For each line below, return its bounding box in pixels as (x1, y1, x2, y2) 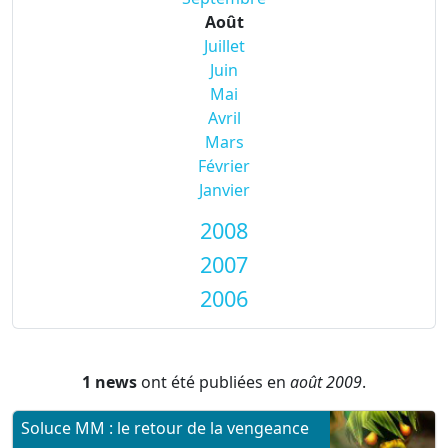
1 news (82, 371, 137, 393)
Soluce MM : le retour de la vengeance (21, 417, 309, 439)
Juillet (203, 35, 245, 57)
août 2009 (290, 371, 362, 393)
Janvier (198, 179, 250, 201)
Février (198, 155, 250, 177)
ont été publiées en (137, 371, 290, 393)
